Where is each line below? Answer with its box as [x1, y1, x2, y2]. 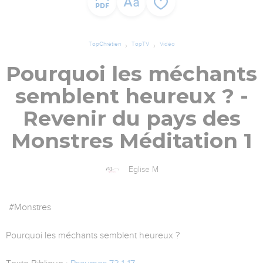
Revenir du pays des [22, 106, 241, 131]
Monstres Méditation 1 [11, 128, 252, 154]
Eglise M [128, 165, 159, 174]
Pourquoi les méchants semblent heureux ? [6, 230, 180, 241]
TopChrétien [88, 41, 121, 48]
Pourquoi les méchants [6, 61, 257, 87]
